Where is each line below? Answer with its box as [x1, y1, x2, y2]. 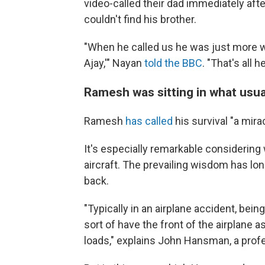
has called [125, 115, 173, 127]
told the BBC [144, 57, 202, 69]
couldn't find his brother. [84, 13, 196, 25]
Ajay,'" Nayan [84, 57, 144, 69]
